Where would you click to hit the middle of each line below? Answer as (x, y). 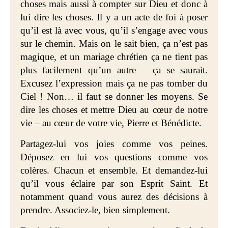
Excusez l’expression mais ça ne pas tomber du (114, 83)
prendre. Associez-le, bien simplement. (95, 210)
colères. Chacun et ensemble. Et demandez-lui (114, 170)
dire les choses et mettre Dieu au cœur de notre (114, 110)
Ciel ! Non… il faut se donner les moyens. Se (114, 96)
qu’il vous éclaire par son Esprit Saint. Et (114, 183)
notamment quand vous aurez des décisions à (114, 197)
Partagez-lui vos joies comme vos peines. (114, 144)
